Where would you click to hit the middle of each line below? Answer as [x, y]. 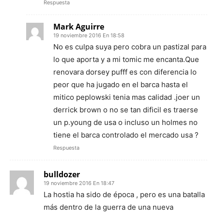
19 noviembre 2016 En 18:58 [89, 35]
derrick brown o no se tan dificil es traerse [126, 109]
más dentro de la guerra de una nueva [108, 207]
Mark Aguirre [79, 26]
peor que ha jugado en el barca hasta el [121, 84]
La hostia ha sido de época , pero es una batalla [124, 194]
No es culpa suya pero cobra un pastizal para [130, 46]
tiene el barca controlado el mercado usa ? [126, 135]
